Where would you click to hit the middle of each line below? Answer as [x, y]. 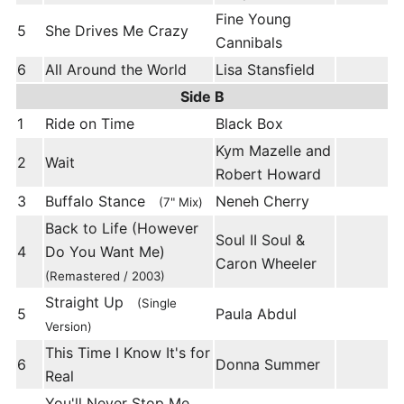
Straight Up [91, 303]
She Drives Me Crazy [117, 31]
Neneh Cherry [262, 202]
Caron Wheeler [266, 264]
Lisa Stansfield [265, 70]
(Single [157, 303]
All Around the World [116, 70]
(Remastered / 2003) [105, 276]
